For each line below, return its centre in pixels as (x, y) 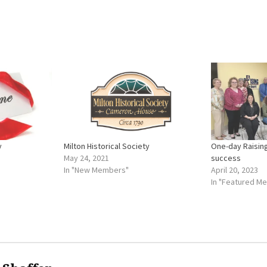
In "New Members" (96, 170)
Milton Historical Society (106, 146)
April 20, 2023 (235, 170)
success (226, 158)
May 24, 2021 (86, 158)
